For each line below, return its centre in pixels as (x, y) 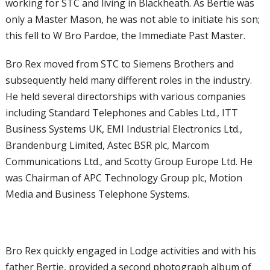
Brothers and (203, 64)
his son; (242, 19)
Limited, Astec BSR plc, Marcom (139, 145)
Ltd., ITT (219, 113)
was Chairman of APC (55, 178)
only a (20, 19)
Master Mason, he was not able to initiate (130, 19)
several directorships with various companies (144, 96)
